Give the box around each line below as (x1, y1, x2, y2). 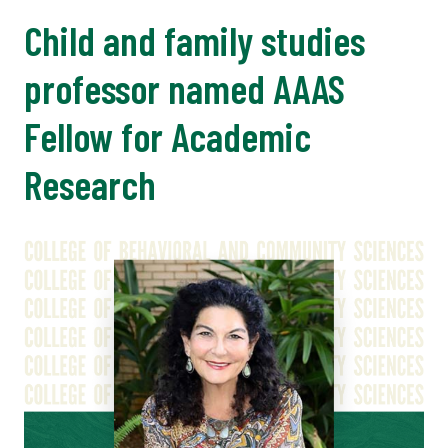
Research (24, 160, 156, 209)
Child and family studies (24, 16, 365, 65)
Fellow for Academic (24, 112, 311, 161)
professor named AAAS (24, 64, 345, 113)
